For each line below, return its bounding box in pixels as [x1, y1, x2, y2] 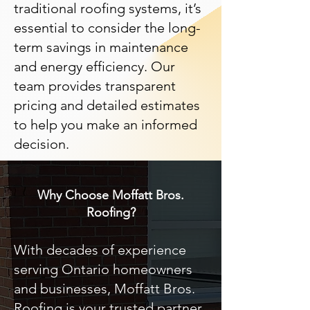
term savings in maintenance [14, 39, 188, 55]
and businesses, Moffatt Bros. [14, 280, 195, 297]
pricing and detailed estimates [14, 97, 200, 113]
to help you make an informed [14, 116, 197, 133]
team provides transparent [14, 77, 176, 94]
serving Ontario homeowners [14, 261, 192, 277]
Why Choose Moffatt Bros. [37, 188, 184, 203]
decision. [14, 136, 69, 152]
